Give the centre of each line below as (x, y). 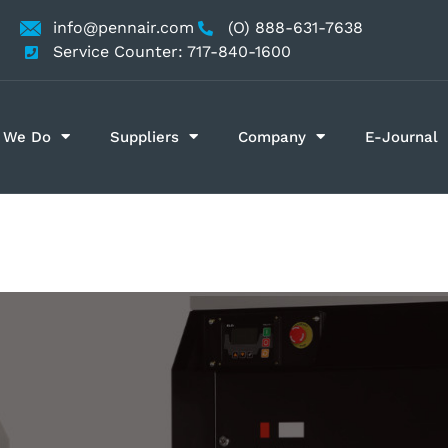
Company (272, 136)
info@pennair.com (124, 27)
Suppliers (145, 136)
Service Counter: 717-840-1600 (172, 51)
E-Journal (402, 136)
